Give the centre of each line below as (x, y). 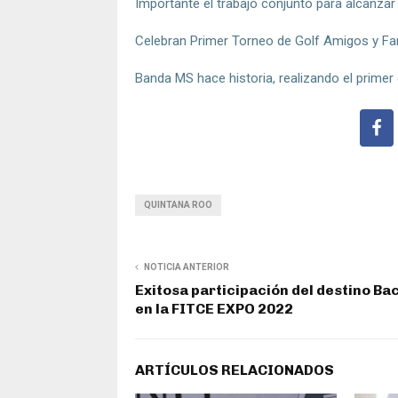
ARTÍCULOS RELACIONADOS (235, 370)
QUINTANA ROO (178, 204)
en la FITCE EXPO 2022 (214, 308)
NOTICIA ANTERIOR (187, 267)
